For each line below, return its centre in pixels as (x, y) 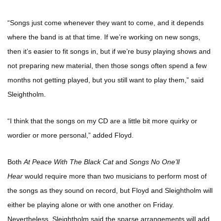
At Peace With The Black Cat (70, 162)
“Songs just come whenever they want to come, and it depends (106, 22)
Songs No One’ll (154, 162)
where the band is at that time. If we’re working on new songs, (104, 37)
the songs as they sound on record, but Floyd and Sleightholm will (110, 190)
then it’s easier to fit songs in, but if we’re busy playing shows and (109, 51)
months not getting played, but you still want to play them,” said (106, 80)
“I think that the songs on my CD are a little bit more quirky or (102, 121)
